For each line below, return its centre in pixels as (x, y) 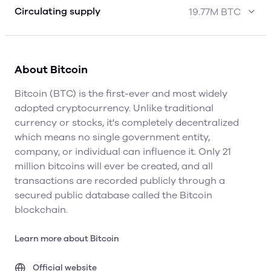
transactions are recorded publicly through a (120, 181)
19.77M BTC (215, 12)
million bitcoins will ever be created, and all (114, 166)
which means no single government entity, (112, 137)
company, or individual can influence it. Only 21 (123, 152)
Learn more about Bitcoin (67, 239)
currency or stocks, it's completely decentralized (127, 123)
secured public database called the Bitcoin (113, 195)
